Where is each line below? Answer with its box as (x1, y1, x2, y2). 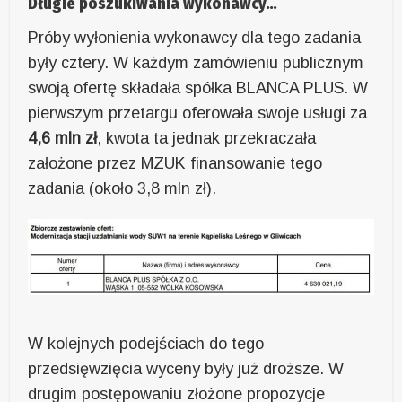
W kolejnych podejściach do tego (28, 335, 265, 354)
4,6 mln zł (28, 128, 98, 147)
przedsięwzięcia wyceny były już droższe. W (28, 360, 345, 379)
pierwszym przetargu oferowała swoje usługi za (28, 103, 368, 122)
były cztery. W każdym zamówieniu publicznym (28, 53, 364, 72)
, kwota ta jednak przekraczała (97, 128, 317, 147)
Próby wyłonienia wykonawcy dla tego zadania (28, 28, 362, 47)
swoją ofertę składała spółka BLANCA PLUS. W (28, 78, 369, 97)
